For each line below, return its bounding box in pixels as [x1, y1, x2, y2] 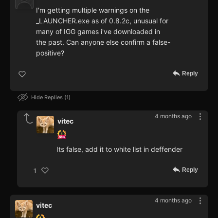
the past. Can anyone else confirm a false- [36, 38, 170, 47]
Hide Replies [31, 94, 64, 101]
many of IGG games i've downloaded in [36, 27, 160, 36]
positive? [36, 49, 64, 57]
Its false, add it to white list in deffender [56, 145, 182, 154]
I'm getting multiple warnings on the [36, 6, 149, 15]
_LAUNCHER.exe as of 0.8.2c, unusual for [36, 17, 168, 25]
